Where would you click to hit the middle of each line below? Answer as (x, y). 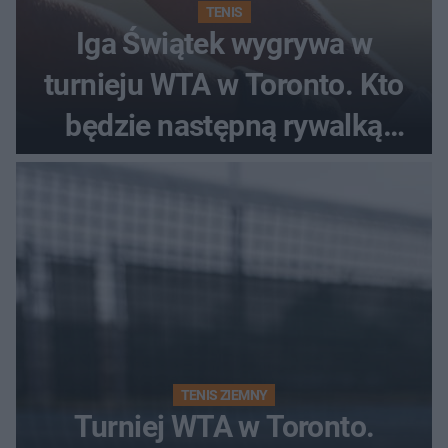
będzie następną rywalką (224, 125)
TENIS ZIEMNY (224, 394)
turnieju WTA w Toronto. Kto (224, 84)
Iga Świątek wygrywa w (224, 43)
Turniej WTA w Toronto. (224, 426)
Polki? (224, 166)
